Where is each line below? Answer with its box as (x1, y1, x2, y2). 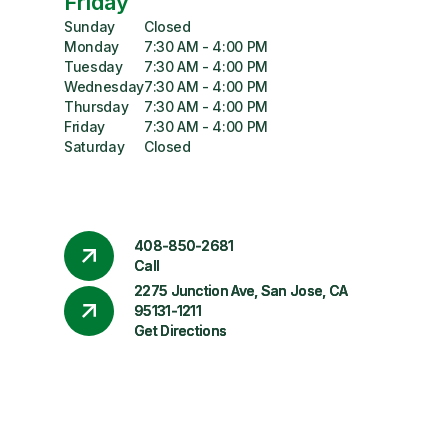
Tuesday (64, 58, 123, 75)
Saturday (64, 138, 125, 155)
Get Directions (134, 322, 227, 339)
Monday (64, 38, 119, 55)
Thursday (64, 98, 129, 115)
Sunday (64, 18, 115, 35)
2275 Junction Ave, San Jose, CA (134, 282, 348, 299)
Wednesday (64, 78, 144, 95)
